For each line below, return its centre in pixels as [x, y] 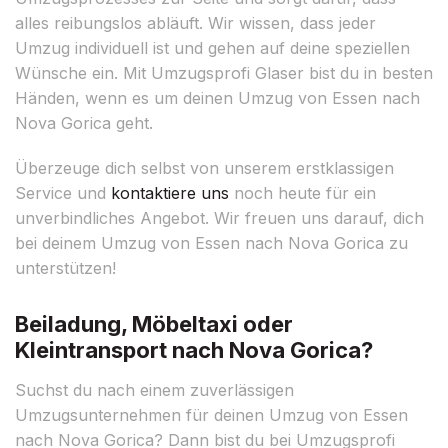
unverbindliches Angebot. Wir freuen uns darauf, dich [219, 217]
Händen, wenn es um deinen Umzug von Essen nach [217, 97]
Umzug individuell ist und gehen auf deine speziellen [212, 47]
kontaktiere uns [170, 192]
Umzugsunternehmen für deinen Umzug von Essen [211, 414]
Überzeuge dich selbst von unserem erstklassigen [204, 167]
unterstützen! [65, 267]
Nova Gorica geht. [84, 122]
